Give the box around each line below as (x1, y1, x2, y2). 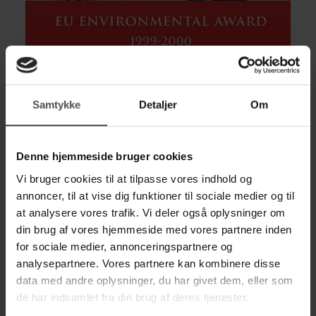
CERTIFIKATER (51, 107, 123, 119)
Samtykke (32, 98, 81, 111)
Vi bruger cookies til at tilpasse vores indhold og (16, 172, 252, 185)
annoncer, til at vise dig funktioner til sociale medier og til (16, 189, 294, 202)
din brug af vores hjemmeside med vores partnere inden (16, 223, 292, 236)
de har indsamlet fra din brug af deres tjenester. (16, 291, 249, 303)
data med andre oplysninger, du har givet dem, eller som (16, 274, 293, 286)
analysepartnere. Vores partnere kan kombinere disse (16, 257, 281, 269)
